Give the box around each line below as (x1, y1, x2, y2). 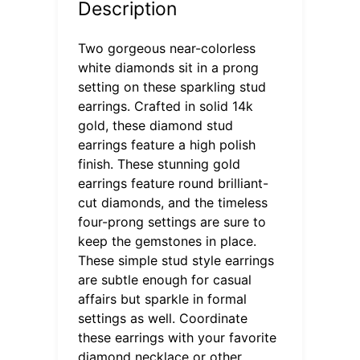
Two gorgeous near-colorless (78, 39, 256, 56)
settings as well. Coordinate (78, 309, 248, 326)
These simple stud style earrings (78, 252, 275, 268)
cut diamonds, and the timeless (78, 194, 268, 211)
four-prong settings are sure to (78, 213, 267, 230)
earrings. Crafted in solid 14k (78, 97, 254, 114)
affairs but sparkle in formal (78, 290, 247, 307)
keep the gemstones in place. (78, 232, 257, 249)
